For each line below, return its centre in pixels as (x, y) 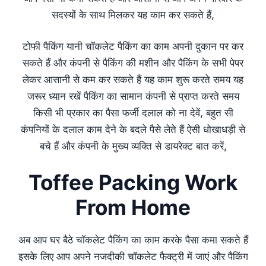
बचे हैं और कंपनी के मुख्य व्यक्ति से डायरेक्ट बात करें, (133, 146)
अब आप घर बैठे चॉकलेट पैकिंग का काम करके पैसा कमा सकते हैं (133, 240)
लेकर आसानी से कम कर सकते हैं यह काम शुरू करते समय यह (133, 80)
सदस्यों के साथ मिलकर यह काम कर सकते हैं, (133, 15)
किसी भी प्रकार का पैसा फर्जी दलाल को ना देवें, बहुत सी (133, 113)
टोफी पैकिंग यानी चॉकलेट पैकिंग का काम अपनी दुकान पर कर (133, 47)
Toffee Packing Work (133, 182)
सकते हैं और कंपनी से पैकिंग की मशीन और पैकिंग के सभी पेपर (133, 63)
